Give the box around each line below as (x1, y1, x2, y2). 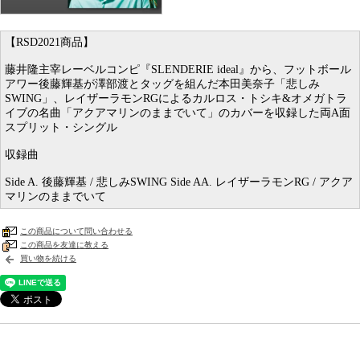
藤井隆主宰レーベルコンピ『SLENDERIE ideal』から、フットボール (5, 63, 351, 76)
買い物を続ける (20, 253, 76, 263)
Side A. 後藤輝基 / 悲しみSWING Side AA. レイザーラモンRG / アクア (5, 176, 353, 188)
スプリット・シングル (5, 121, 117, 133)
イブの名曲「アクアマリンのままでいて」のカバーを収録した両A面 (5, 107, 350, 119)
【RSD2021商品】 (5, 36, 94, 48)
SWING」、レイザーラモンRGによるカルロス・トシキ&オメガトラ (5, 92, 347, 104)
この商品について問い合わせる (20, 226, 133, 235)
